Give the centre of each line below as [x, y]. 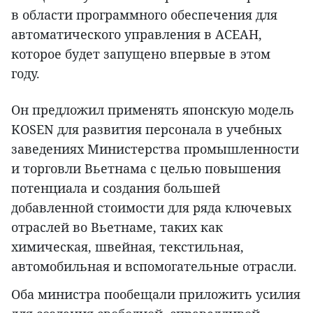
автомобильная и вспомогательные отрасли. [154, 267]
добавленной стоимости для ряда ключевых [151, 208]
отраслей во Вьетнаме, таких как [117, 227]
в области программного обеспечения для [144, 15]
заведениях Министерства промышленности [155, 149]
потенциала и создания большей [116, 188]
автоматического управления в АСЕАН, [137, 35]
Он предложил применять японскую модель [153, 110]
